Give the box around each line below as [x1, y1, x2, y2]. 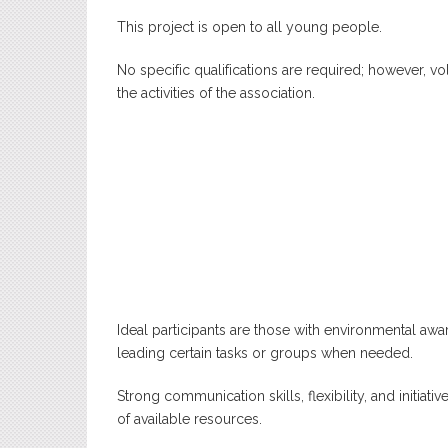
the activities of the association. [117, 85, 315, 101]
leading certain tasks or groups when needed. [117, 345, 413, 361]
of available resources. [117, 411, 262, 427]
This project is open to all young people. [117, 19, 382, 35]
